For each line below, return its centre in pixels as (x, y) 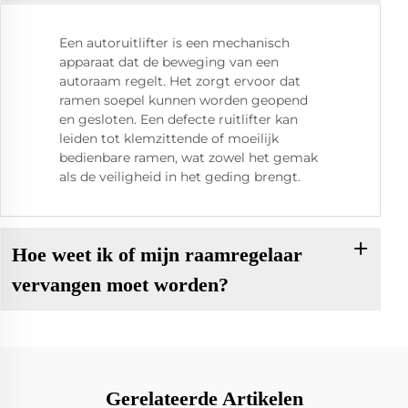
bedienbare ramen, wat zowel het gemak (189, 158)
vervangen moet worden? (120, 284)
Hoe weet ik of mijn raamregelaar (157, 254)
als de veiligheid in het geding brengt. (180, 177)
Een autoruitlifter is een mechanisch (174, 43)
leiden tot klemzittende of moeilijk (169, 139)
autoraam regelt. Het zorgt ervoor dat (180, 82)
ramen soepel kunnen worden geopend (184, 101)
